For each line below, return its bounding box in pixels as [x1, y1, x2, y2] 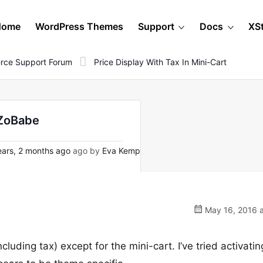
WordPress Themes [35, 21, 123, 32]
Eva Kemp [102, 146, 140, 156]
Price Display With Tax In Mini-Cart [94, 56, 227, 67]
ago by [70, 146, 102, 156]
